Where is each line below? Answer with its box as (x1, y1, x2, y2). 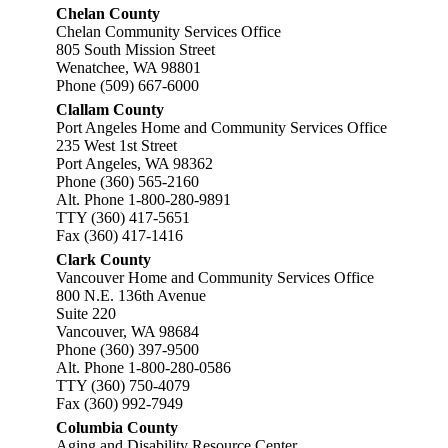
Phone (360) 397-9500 (56, 341, 199, 358)
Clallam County (56, 101, 164, 118)
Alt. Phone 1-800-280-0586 (56, 359, 231, 376)
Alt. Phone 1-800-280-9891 (56, 191, 231, 208)
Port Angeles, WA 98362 (56, 155, 213, 172)
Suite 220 (56, 305, 116, 322)
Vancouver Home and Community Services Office (56, 269, 374, 286)
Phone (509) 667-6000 (56, 77, 199, 94)
